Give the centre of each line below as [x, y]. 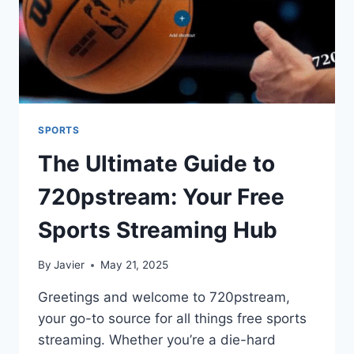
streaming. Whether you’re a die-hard [157, 340]
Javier [70, 265]
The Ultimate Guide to [156, 163]
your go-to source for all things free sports [172, 319]
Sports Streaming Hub [158, 230]
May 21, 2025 [135, 265]
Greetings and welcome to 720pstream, [164, 298]
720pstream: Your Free [161, 196]
